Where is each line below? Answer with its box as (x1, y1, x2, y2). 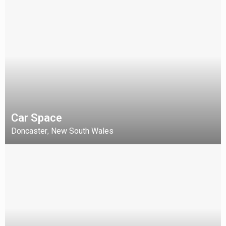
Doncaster (11, 126, 47, 136)
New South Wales (51, 126, 114, 136)
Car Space (11, 111, 62, 124)
